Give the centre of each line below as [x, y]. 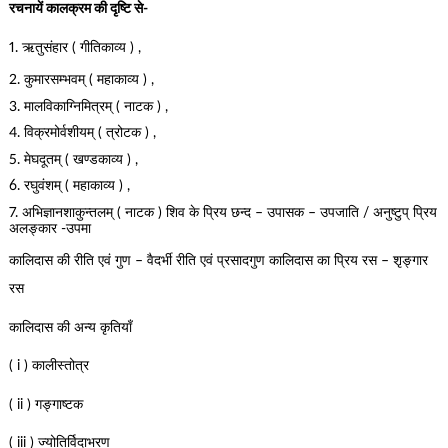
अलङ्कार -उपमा [49, 228]
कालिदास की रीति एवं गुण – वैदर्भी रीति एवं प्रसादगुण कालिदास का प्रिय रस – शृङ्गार [218, 261]
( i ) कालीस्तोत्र [48, 366]
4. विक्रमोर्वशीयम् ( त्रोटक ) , [82, 133]
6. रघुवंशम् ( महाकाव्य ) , [69, 186]
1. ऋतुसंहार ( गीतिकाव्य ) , [74, 47]
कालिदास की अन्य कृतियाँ [70, 327]
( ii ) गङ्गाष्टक [45, 404]
